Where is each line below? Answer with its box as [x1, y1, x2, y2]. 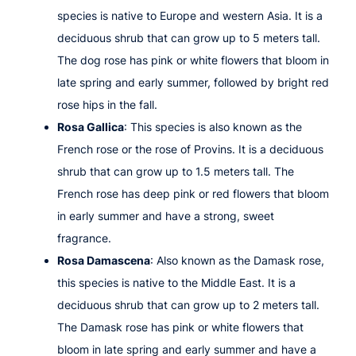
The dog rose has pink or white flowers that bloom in [57, 52, 329, 67]
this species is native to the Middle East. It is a [57, 275, 296, 289]
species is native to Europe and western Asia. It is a [57, 8, 323, 22]
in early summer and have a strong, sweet [57, 208, 274, 222]
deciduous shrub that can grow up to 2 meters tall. [57, 297, 319, 311]
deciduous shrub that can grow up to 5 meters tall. [57, 30, 320, 44]
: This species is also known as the [124, 119, 302, 133]
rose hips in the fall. [57, 97, 157, 111]
